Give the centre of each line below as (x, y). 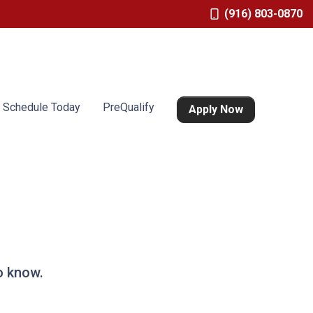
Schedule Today (42, 107)
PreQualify (129, 107)
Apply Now (216, 109)
